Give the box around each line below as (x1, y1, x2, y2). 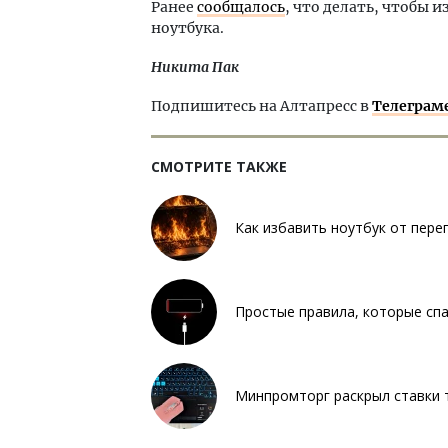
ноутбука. (151, 18, 224, 37)
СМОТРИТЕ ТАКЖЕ (151, 156, 287, 176)
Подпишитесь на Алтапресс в (151, 96, 372, 115)
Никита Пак (151, 57, 239, 76)
